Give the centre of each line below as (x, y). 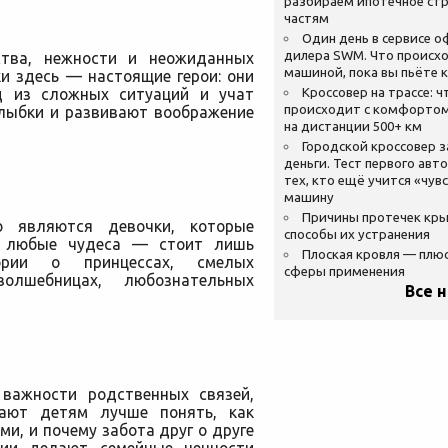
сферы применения (344, 271)
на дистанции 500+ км (353, 126)
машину (309, 197)
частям (306, 18)
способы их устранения (357, 234)
